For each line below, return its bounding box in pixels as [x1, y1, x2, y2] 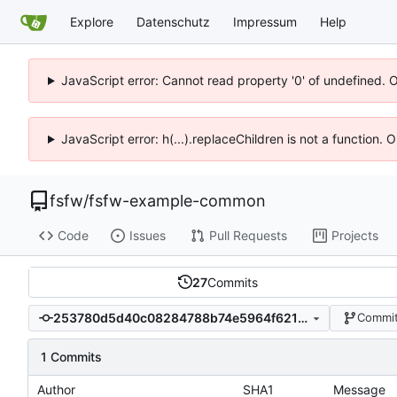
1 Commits [41, 348, 102, 364]
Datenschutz [136, 13, 210, 29]
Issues [128, 228, 166, 244]
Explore [70, 13, 113, 29]
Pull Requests [208, 228, 287, 244]
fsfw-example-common [89, 191, 266, 210]
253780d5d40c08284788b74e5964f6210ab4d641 [297, 310, 307, 326]
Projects [331, 228, 378, 244]
